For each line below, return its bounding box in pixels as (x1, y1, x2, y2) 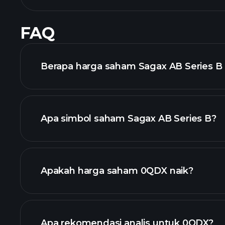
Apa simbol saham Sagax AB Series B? (41, 113, 216, 124)
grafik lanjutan (117, 140, 185, 151)
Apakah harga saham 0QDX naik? (41, 165, 193, 176)
